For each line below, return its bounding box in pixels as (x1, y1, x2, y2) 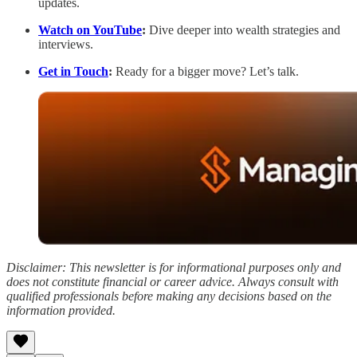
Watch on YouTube (38, 23, 142, 37)
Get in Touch (38, 65, 108, 79)
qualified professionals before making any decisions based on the (6, 289, 331, 304)
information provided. (6, 304, 116, 318)
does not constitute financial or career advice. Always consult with (6, 275, 339, 289)
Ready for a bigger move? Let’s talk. (112, 65, 299, 79)
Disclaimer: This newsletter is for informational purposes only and (6, 261, 341, 275)
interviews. (38, 37, 93, 52)
